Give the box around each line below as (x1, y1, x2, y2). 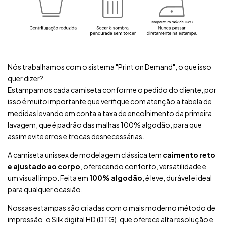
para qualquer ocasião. (8, 184, 83, 194)
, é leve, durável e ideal (142, 173, 212, 182)
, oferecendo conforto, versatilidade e (80, 161, 206, 171)
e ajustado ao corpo (8, 161, 80, 171)
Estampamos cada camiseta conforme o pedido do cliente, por (8, 85, 216, 94)
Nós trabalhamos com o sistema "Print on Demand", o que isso (8, 62, 211, 71)
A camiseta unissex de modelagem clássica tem (8, 150, 163, 159)
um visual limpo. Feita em (8, 173, 89, 182)
